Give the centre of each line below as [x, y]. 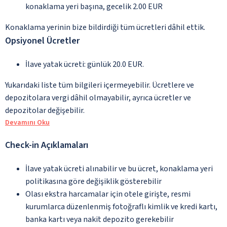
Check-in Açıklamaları [47, 145]
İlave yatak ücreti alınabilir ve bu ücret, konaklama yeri [119, 168]
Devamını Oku [27, 122]
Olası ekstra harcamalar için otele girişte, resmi [108, 194]
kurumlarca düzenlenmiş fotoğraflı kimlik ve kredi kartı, [121, 206]
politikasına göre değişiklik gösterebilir [93, 181]
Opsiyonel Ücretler [42, 41]
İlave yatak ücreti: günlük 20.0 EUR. [85, 64]
